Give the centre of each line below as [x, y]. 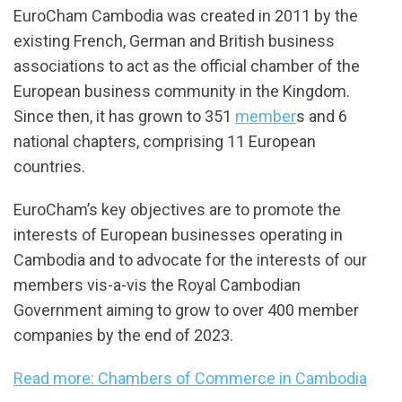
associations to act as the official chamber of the [187, 66]
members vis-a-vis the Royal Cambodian [157, 284]
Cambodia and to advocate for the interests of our [190, 259]
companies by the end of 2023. [123, 335]
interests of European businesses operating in [178, 234]
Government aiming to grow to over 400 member [186, 310]
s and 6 [322, 116]
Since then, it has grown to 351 [124, 116]
